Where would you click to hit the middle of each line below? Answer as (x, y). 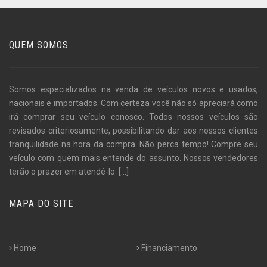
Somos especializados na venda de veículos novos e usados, (133, 90)
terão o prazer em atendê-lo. (64, 172)
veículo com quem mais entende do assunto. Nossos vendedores (133, 158)
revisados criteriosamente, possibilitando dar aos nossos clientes (133, 131)
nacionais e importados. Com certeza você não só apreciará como (133, 103)
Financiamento (169, 248)
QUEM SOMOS (39, 45)
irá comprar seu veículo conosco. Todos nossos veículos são (133, 117)
